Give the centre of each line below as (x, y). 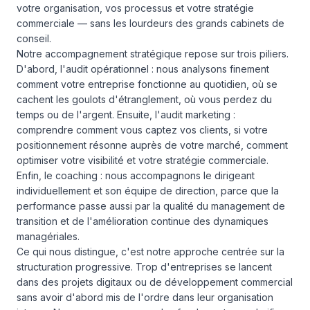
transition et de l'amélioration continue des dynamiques (143, 221)
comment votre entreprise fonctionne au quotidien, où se (147, 84)
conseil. (34, 38)
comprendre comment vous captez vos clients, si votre (142, 130)
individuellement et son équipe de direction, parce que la (148, 191)
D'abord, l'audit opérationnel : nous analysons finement (143, 69)
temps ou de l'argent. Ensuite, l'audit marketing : (126, 115)
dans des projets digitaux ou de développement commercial (155, 282)
